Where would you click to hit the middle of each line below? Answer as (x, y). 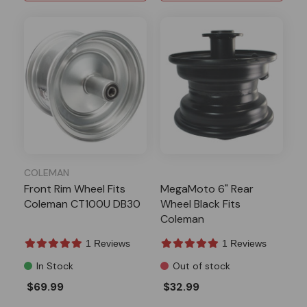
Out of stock (201, 266)
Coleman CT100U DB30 (82, 204)
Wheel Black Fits (200, 204)
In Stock (55, 266)
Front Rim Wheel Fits (75, 188)
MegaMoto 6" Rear (207, 188)
